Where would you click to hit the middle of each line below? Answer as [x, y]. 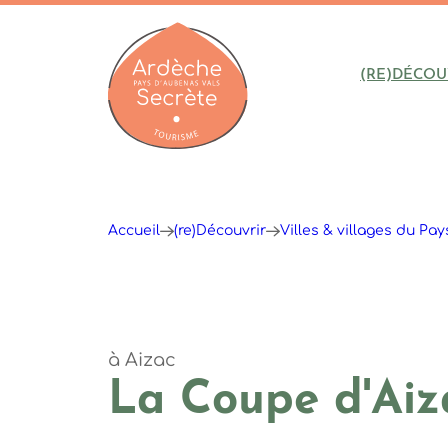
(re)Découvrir [219, 230]
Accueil [133, 230]
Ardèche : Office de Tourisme [240, 160]
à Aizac [141, 359]
